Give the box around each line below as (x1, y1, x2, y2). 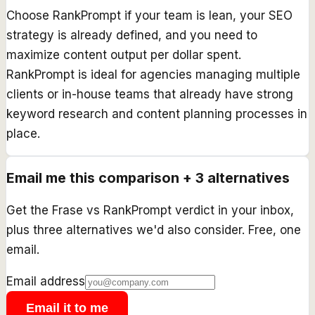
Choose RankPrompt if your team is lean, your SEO (6, 8, 292, 22)
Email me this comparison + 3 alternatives (6, 169, 290, 187)
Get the (6, 203, 52, 218)
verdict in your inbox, (172, 203, 294, 218)
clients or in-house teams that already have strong (6, 86, 293, 101)
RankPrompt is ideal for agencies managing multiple (6, 67, 300, 82)
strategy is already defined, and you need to (6, 27, 257, 42)
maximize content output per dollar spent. (6, 47, 241, 62)
